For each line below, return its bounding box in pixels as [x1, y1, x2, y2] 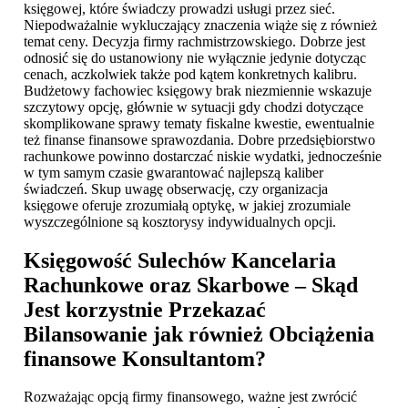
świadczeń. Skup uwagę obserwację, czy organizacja [24, 180, 328, 197]
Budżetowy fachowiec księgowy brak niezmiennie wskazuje [24, 82, 372, 98]
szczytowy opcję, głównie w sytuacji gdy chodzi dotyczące [24, 98, 363, 115]
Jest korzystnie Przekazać [24, 297, 266, 321]
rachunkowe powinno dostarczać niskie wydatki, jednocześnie [24, 148, 382, 164]
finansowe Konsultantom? [24, 346, 266, 371]
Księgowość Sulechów [24, 248, 226, 272]
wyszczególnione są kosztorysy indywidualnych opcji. [24, 213, 336, 229]
